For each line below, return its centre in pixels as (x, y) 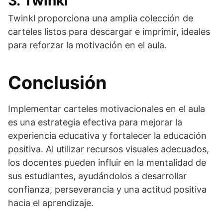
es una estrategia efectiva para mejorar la (95, 122)
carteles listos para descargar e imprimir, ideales (109, 32)
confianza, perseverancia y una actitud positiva (107, 190)
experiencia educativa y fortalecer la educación (107, 136)
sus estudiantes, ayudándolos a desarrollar (97, 176)
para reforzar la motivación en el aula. (87, 45)
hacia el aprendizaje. (51, 203)
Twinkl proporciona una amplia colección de (101, 18)
